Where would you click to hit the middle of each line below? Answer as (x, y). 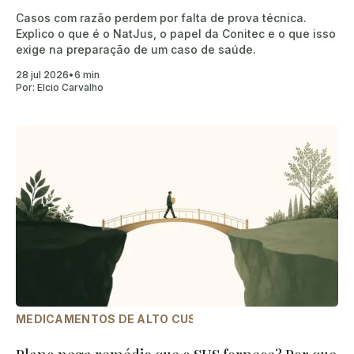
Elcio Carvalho (70, 88)
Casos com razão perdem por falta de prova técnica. (161, 18)
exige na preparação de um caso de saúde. (136, 50)
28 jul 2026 (42, 75)
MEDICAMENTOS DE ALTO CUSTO (115, 318)
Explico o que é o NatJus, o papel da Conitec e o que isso (176, 34)
